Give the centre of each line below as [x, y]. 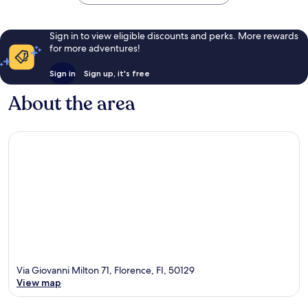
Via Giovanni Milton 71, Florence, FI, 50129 [106, 271]
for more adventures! [95, 48]
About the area [72, 103]
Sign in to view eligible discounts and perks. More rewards [174, 35]
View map [39, 283]
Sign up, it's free [117, 73]
